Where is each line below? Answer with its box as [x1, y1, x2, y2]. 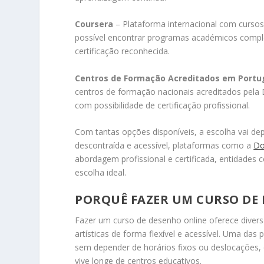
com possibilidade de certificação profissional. [75, 99, 250, 111]
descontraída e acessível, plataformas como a [75, 139, 254, 151]
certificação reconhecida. [75, 45, 170, 57]
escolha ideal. [75, 166, 127, 178]
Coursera [75, 18, 114, 30]
